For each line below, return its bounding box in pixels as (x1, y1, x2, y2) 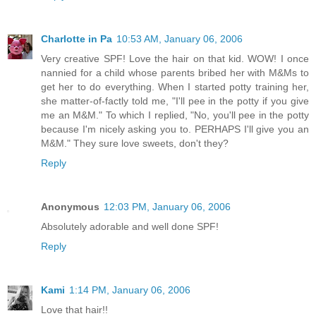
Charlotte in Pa (41, 33, 112, 45)
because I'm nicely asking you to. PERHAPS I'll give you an (41, 123, 309, 135)
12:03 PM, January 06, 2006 (104, 201, 231, 213)
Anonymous (41, 201, 99, 213)
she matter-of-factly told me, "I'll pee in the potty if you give (41, 95, 309, 107)
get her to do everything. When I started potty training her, (41, 81, 309, 93)
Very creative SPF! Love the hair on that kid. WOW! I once (41, 53, 309, 65)
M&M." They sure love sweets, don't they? (41, 138, 229, 150)
